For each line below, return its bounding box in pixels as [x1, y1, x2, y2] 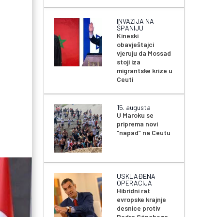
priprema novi [117, 120, 158, 128]
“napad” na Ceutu [117, 128, 171, 137]
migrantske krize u [117, 66, 173, 75]
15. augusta [117, 103, 151, 112]
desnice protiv [117, 204, 161, 213]
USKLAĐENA [117, 172, 156, 181]
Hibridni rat [117, 186, 151, 195]
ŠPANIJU [117, 24, 144, 32]
